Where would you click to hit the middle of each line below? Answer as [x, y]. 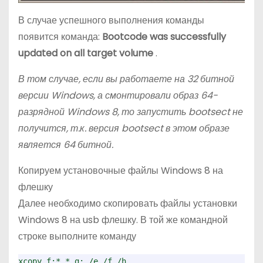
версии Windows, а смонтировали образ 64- [118, 96]
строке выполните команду [77, 237]
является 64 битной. [66, 145]
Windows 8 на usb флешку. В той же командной [123, 220]
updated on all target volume [87, 53]
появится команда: [60, 37]
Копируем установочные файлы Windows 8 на [121, 171]
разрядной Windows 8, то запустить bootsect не [131, 112]
